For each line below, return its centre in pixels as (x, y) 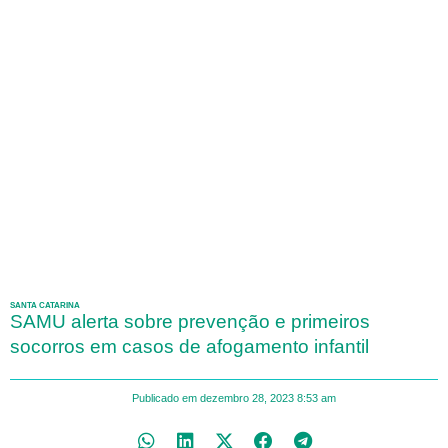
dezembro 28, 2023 (246, 398)
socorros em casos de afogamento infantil (189, 347)
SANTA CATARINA (45, 306)
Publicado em (164, 398)
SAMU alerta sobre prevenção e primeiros (190, 322)
